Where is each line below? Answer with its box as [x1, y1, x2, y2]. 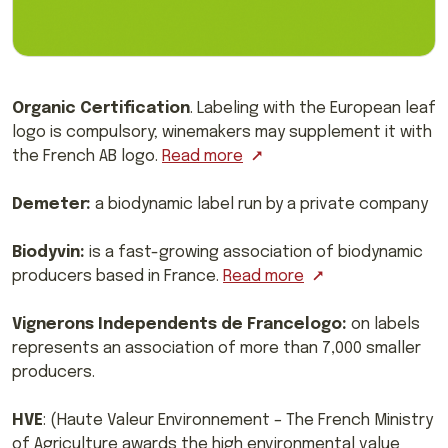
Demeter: [12, 195, 91, 213]
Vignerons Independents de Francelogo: [12, 315, 347, 333]
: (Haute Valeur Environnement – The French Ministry [43, 411, 433, 429]
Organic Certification [12, 99, 190, 117]
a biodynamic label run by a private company [91, 195, 428, 213]
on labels [347, 315, 420, 333]
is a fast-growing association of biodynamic [89, 243, 423, 261]
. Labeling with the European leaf [190, 99, 436, 117]
